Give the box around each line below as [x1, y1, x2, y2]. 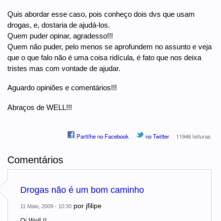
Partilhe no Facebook [75, 132, 129, 141]
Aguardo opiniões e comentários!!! [7, 83, 117, 92]
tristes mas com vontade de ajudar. [7, 64, 120, 73]
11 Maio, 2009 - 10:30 [20, 203, 72, 210]
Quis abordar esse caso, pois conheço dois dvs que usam [7, 9, 195, 18]
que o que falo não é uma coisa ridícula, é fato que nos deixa [7, 53, 201, 62]
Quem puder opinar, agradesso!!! [7, 31, 113, 40]
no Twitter [144, 132, 169, 141]
